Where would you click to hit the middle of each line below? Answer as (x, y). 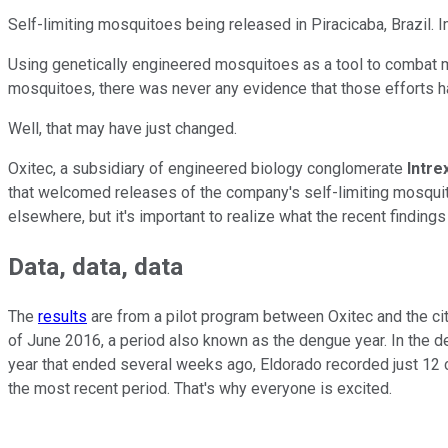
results (62, 316)
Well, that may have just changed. (124, 128)
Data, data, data (95, 266)
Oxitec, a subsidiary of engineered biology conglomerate (207, 168)
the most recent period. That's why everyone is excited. (202, 388)
